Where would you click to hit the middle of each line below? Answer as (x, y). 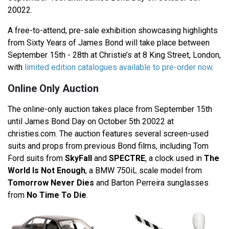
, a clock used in (175, 158)
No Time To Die (56, 195)
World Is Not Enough (47, 171)
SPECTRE (127, 158)
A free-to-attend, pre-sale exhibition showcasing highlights (113, 31)
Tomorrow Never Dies (51, 183)
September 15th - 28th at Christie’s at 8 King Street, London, (114, 55)
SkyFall (78, 158)
